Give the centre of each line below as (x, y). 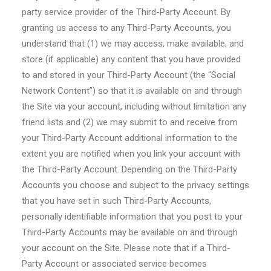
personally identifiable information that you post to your (132, 217)
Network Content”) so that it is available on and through (132, 91)
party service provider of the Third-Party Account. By (126, 12)
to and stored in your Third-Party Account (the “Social (129, 75)
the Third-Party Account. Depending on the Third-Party (129, 169)
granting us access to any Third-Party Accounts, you (126, 28)
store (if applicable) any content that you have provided (131, 59)
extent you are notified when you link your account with (131, 154)
